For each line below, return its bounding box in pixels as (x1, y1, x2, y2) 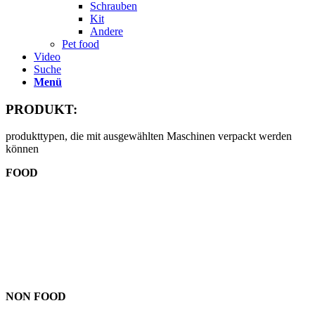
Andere (90, 25, 123, 37)
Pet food (62, 38, 99, 50)
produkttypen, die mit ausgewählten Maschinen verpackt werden (6, 130, 292, 143)
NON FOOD (6, 290, 66, 303)
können (6, 143, 39, 155)
